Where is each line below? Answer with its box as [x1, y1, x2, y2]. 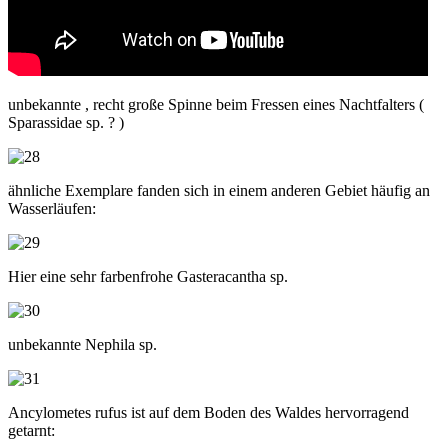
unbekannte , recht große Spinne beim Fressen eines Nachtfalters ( [8, 95, 424, 113]
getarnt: [8, 421, 55, 439]
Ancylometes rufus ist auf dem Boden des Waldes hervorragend [8, 403, 409, 421]
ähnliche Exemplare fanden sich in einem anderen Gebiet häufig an [8, 181, 430, 199]
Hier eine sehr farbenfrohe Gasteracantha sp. [8, 267, 288, 285]
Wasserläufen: [8, 199, 96, 217]
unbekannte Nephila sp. [8, 335, 157, 353]
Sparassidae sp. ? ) [8, 113, 124, 131]
